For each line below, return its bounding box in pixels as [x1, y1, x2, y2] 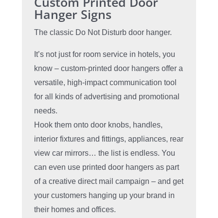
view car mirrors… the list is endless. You [34, 149, 175, 158]
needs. [34, 107, 57, 115]
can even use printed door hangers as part [34, 163, 179, 172]
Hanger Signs [34, 6, 111, 23]
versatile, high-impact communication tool [34, 78, 177, 87]
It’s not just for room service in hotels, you [34, 50, 175, 59]
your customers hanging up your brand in [34, 191, 175, 200]
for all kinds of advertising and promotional [34, 92, 180, 101]
